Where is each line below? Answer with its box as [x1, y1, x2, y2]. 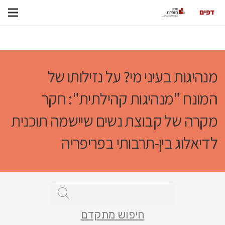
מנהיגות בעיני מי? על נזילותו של [47, 66, 217, 87]
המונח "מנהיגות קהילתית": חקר [41, 88, 217, 109]
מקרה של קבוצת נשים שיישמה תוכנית [11, 110, 217, 131]
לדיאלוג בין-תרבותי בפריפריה [61, 132, 217, 153]
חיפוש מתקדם [80, 207, 145, 221]
